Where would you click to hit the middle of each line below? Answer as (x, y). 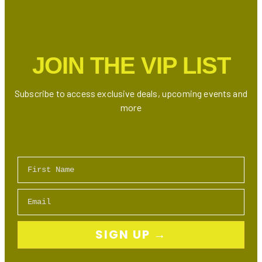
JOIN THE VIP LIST (131, 65)
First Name (40, 161)
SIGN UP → (131, 235)
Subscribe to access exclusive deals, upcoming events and (131, 93)
